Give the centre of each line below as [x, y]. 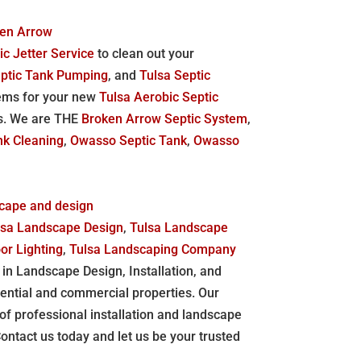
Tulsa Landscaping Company [153, 249]
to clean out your [145, 53]
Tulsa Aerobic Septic [159, 97]
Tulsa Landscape [179, 227]
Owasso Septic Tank [129, 140]
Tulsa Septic [175, 75]
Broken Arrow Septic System [165, 118]
